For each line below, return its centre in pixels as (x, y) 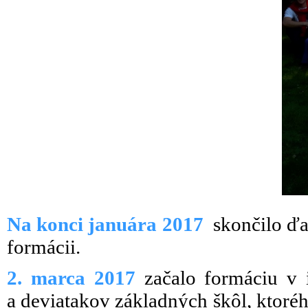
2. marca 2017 (71, 278)
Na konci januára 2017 (110, 224)
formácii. (46, 247)
